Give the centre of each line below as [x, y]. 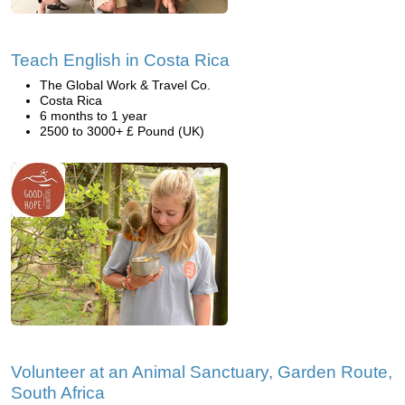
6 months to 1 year [94, 116]
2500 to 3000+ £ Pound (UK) [122, 131]
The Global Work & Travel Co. [125, 85]
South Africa [58, 393]
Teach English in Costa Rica [120, 60]
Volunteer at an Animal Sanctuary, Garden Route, [202, 372]
